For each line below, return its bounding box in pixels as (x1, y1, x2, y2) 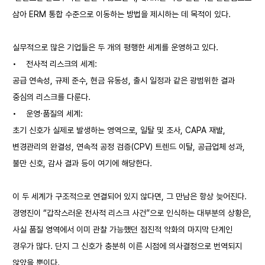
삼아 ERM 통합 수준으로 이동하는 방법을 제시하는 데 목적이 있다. (12, 9, 231, 19)
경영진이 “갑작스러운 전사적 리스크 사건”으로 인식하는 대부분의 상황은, (12, 208, 251, 218)
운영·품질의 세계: (26, 109, 83, 118)
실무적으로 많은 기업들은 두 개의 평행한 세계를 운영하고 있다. (12, 43, 218, 52)
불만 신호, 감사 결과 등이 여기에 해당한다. (12, 159, 152, 168)
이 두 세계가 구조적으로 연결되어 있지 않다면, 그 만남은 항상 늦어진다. (12, 192, 247, 201)
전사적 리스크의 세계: (26, 59, 97, 69)
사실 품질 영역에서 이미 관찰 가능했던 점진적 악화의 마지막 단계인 (12, 225, 232, 234)
